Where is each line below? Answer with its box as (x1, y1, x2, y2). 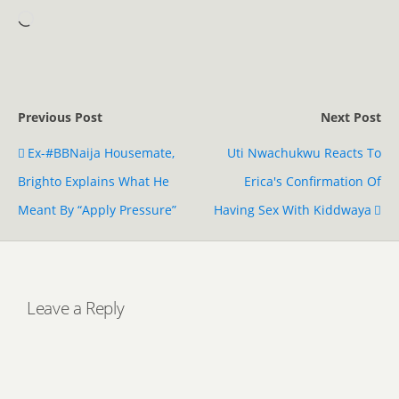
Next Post (321, 109, 381, 126)
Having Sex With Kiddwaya (214, 201, 371, 218)
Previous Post (18, 109, 102, 126)
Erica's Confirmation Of (244, 173, 381, 190)
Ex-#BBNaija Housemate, (28, 144, 175, 161)
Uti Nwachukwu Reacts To (227, 144, 381, 161)
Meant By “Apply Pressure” (18, 201, 176, 218)
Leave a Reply (27, 296, 125, 319)
